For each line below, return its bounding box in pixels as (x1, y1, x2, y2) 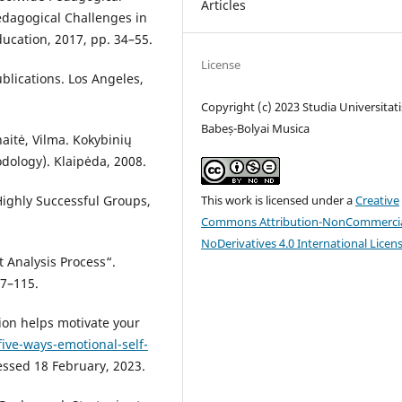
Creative (355, 191, 400, 208)
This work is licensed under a (201, 191, 356, 208)
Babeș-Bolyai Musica (201, 119, 310, 136)
